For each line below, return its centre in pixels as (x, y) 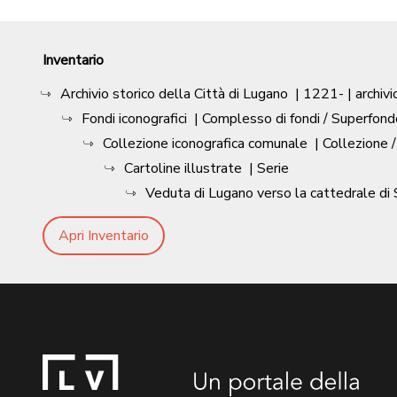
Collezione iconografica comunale (205, 144)
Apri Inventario (104, 236)
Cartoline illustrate (183, 169)
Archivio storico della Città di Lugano (174, 94)
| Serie (269, 169)
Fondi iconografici (134, 119)
